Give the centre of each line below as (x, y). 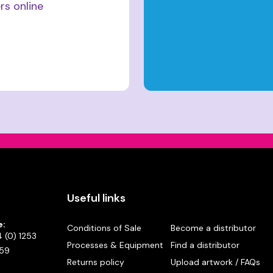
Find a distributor (205, 245)
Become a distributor (214, 228)
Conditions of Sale (104, 228)
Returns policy (95, 262)
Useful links (96, 198)
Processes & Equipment (115, 245)
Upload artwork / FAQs (216, 262)
